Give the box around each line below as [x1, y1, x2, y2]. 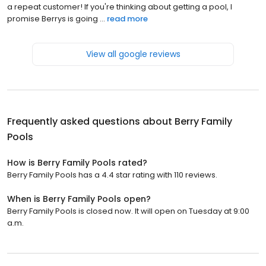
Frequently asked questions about [7, 114, 175, 128]
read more [107, 12, 148, 24]
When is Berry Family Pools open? [7, 192, 151, 205]
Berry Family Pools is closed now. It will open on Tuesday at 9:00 [7, 205, 249, 217]
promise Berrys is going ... [7, 12, 105, 24]
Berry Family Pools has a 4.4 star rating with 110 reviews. [7, 169, 217, 180]
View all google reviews [85, 47, 180, 60]
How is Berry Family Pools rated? [7, 156, 147, 169]
